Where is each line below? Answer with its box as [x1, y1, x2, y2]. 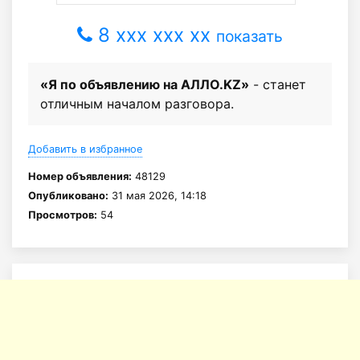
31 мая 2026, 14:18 [108, 190, 207, 202]
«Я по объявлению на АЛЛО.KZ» [40, 76, 249, 93]
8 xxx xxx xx [92, 23, 216, 47]
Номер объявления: [28, 170, 132, 183]
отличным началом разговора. [40, 96, 234, 112]
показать [216, 27, 283, 47]
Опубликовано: [28, 190, 108, 202]
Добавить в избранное [28, 143, 142, 156]
